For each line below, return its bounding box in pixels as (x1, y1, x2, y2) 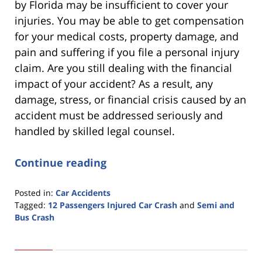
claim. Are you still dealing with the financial (15, 60, 232, 75)
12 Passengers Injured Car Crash (48, 199, 177, 211)
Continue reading (15, 155, 106, 170)
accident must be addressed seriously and (15, 108, 223, 122)
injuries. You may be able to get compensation (15, 13, 244, 27)
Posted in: (15, 187, 53, 198)
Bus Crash (15, 211, 54, 223)
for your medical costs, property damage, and (15, 29, 239, 43)
